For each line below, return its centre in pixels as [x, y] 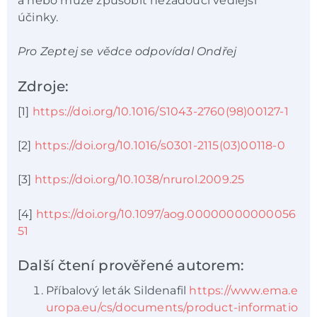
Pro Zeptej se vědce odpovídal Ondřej [127, 52]
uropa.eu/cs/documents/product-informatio [172, 308]
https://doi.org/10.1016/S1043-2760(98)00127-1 [160, 111]
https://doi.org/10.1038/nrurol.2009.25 [139, 180]
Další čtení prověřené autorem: [131, 266]
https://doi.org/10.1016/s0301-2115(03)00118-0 [160, 146]
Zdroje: [44, 86]
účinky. [40, 17]
